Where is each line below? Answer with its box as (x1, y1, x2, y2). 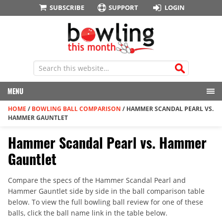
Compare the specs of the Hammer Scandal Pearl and (8, 175, 186, 185)
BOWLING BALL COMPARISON (32, 105, 121, 113)
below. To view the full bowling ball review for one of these (8, 197, 203, 207)
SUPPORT (109, 3, 139, 12)
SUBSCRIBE (49, 3, 84, 12)
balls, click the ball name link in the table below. (8, 208, 167, 218)
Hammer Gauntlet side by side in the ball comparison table (8, 186, 205, 196)
